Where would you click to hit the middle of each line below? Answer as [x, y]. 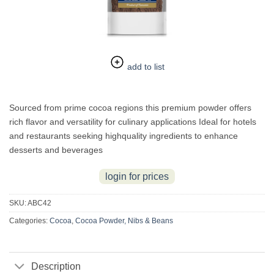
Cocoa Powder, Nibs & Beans [124, 220]
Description [56, 266]
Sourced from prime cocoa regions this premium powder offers [130, 107]
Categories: [29, 220]
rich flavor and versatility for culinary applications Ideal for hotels [133, 121]
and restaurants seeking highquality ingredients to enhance [124, 135]
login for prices [137, 176]
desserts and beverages [56, 150]
